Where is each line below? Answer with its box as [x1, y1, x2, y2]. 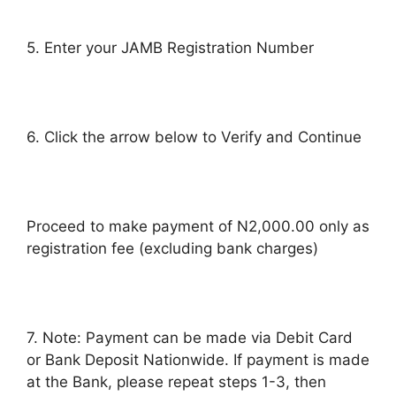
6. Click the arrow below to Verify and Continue [27, 127, 362, 146]
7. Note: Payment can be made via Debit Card [27, 328, 353, 346]
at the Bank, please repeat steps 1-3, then [27, 372, 326, 391]
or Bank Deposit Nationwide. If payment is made [27, 350, 369, 369]
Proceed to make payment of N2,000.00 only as [27, 217, 369, 235]
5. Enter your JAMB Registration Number [27, 38, 314, 57]
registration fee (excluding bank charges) [27, 239, 318, 257]
